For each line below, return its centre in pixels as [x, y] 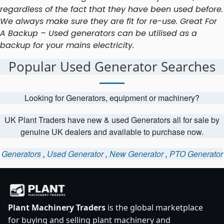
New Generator [136, 154]
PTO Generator [196, 154]
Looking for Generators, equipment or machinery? [112, 98]
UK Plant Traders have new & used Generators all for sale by [112, 120]
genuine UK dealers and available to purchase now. [112, 132]
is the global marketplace [154, 207]
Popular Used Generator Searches [112, 66]
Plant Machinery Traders [57, 207]
